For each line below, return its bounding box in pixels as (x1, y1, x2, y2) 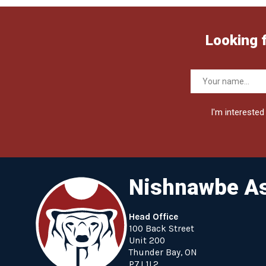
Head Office (128, 211, 178, 223)
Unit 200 (128, 235, 165, 246)
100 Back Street (128, 223, 194, 235)
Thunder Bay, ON (128, 247, 197, 258)
